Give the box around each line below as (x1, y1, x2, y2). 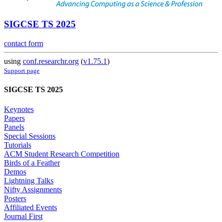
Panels (4, 122, 24, 131)
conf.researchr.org (23, 57, 79, 66)
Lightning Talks (4, 176, 54, 185)
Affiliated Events (4, 203, 57, 212)
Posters (4, 194, 26, 203)
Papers (4, 113, 25, 122)
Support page (4, 67, 40, 75)
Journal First (4, 212, 43, 221)
